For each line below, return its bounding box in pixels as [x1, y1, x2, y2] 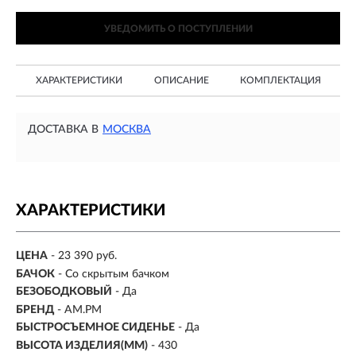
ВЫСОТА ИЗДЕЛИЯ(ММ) [16, 339, 148, 351]
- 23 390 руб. [51, 250, 117, 262]
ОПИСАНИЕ [153, 75, 209, 85]
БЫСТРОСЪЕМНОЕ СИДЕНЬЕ [16, 322, 175, 334]
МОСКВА [103, 124, 151, 135]
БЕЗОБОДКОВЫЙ [16, 286, 112, 298]
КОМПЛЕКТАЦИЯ [240, 75, 321, 85]
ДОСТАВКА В [28, 124, 99, 135]
